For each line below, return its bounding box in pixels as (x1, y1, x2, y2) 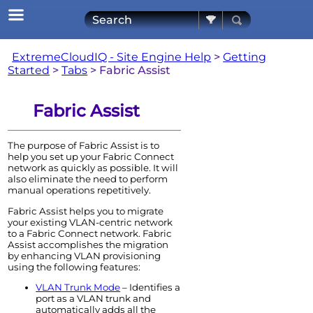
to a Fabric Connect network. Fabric (8, 227, 173, 239)
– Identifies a (120, 282, 181, 293)
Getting (223, 50, 267, 64)
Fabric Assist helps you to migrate (8, 205, 164, 217)
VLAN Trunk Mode (36, 282, 121, 293)
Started (8, 63, 50, 77)
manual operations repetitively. (8, 184, 152, 196)
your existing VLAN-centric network (8, 216, 173, 228)
